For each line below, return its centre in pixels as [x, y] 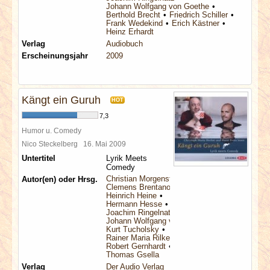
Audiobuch [124, 44]
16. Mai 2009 [106, 144]
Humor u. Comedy [52, 130]
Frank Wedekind [134, 23]
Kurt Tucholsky [133, 229]
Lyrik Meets [127, 158]
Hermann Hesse [134, 204]
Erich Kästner [196, 23]
